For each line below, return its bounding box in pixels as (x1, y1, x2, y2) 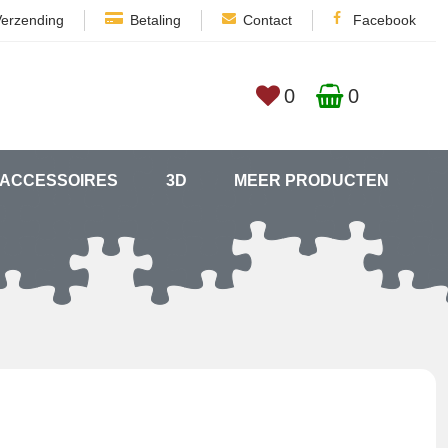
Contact (243, 12, 292, 28)
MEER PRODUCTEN (233, 172, 389, 189)
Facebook (353, 12, 416, 28)
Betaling (130, 12, 181, 28)
